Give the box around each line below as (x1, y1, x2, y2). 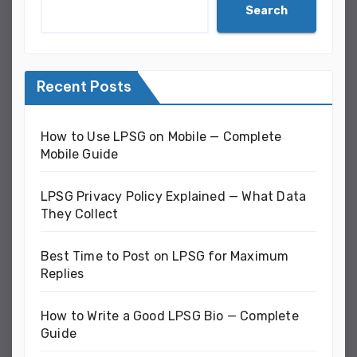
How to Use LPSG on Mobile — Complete (41, 129, 282, 145)
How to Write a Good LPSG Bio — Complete (41, 308, 299, 324)
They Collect (41, 206, 119, 222)
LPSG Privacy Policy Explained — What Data (41, 189, 307, 205)
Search (245, 3, 288, 18)
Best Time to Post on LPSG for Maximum (41, 249, 289, 265)
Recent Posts (37, 77, 131, 96)
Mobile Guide (41, 147, 119, 163)
